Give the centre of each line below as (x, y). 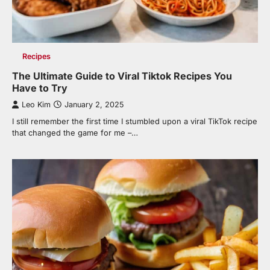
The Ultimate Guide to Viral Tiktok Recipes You (122, 76)
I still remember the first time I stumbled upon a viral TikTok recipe (135, 121)
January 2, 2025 (94, 104)
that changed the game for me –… (75, 132)
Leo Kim (36, 104)
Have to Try (40, 88)
